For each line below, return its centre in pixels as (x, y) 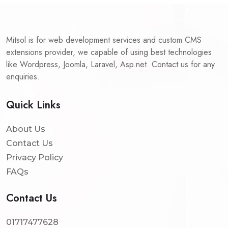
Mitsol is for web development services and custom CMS (104, 40)
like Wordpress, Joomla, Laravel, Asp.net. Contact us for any (110, 64)
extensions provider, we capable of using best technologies (109, 52)
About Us (26, 129)
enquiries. (23, 77)
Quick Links (33, 105)
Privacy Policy (35, 158)
